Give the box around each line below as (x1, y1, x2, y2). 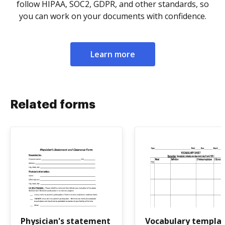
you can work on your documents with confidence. (19, 11, 206, 22)
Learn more (90, 49, 135, 60)
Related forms (10, 98, 95, 110)
